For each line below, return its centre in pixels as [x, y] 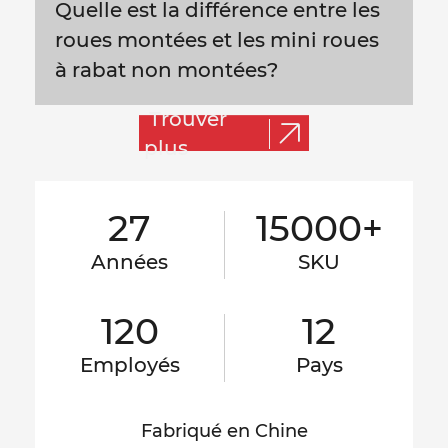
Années [129, 262]
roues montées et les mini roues [217, 40]
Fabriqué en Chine [224, 431]
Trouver [188, 118]
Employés [129, 365]
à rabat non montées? [166, 70]
